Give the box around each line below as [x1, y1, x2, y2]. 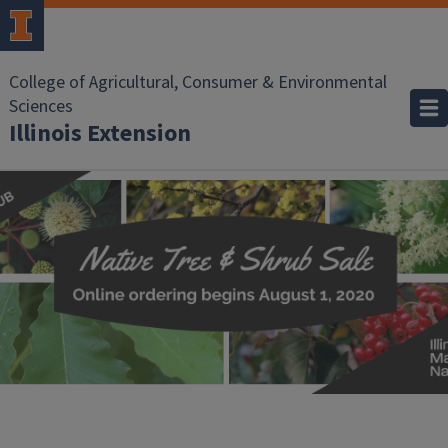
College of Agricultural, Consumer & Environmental [9, 70, 387, 95]
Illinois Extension [9, 116, 191, 151]
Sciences [9, 94, 73, 119]
